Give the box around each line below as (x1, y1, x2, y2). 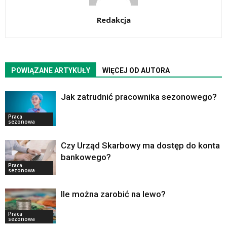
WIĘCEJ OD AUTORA (102, 66, 170, 75)
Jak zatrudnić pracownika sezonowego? (61, 92, 217, 102)
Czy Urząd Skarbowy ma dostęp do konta (61, 140, 220, 151)
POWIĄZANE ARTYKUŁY (11, 66, 90, 75)
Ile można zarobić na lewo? (61, 189, 166, 200)
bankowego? (61, 152, 111, 163)
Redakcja (96, 15, 131, 25)
